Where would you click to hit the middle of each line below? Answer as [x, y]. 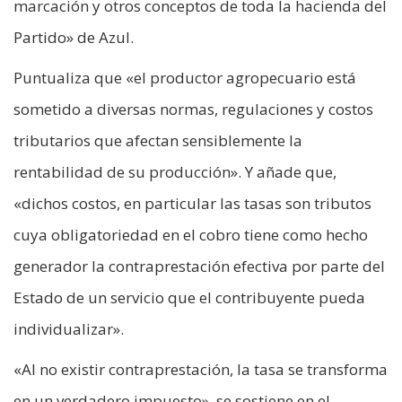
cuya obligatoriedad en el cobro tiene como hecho [191, 234]
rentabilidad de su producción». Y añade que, [175, 171]
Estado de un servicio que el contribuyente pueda [189, 297]
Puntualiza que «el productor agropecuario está [185, 77]
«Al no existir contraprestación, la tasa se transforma [201, 369]
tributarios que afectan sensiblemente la [158, 140]
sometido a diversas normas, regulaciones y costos [193, 109]
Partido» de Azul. [74, 37]
